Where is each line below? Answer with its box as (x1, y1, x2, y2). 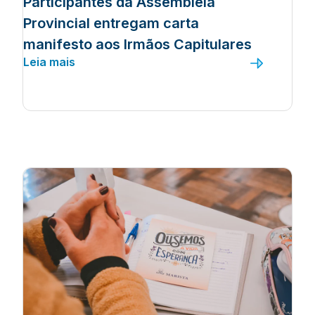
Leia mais (23, 55, 75, 69)
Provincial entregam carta (23, 15, 199, 32)
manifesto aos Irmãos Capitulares (23, 36, 252, 53)
